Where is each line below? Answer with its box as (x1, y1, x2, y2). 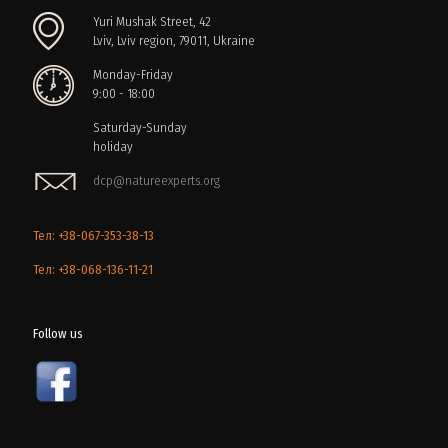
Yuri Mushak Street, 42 (93, 13, 211, 29)
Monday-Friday (93, 66, 173, 82)
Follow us (33, 325, 83, 341)
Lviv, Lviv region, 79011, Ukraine (93, 32, 255, 48)
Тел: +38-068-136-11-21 (33, 261, 153, 277)
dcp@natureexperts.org (93, 172, 220, 188)
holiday (93, 138, 133, 154)
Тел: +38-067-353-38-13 (33, 227, 154, 243)
